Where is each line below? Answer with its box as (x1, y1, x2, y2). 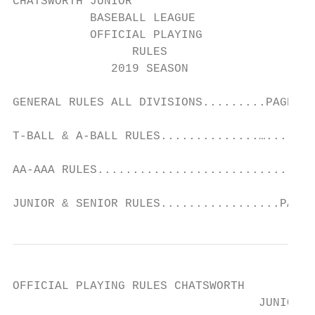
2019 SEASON (13, 63, 188, 75)
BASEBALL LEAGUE (13, 12, 195, 25)
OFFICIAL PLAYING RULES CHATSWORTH (13, 280, 245, 292)
